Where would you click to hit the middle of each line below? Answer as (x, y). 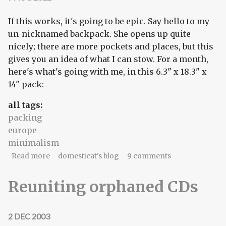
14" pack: (26, 84)
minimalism (34, 143)
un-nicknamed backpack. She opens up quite (99, 34)
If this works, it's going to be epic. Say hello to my (109, 21)
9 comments (149, 156)
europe (22, 130)
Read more (31, 156)
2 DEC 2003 (29, 216)
